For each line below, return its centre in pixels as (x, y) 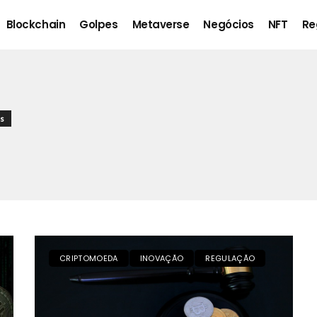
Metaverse (161, 24)
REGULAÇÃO (230, 258)
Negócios (229, 24)
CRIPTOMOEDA (89, 258)
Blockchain (36, 24)
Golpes (99, 24)
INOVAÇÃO (162, 258)
